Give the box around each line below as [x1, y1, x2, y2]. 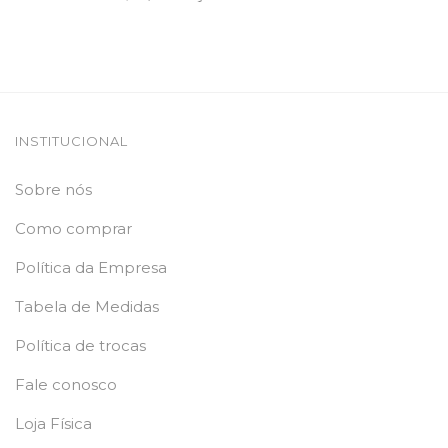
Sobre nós [15, 180, 92, 200]
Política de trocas [15, 336, 146, 356]
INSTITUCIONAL [15, 133, 128, 150]
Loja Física [15, 414, 92, 434]
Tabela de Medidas [15, 297, 159, 317]
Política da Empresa [15, 258, 167, 278]
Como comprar [15, 219, 132, 239]
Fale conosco [15, 375, 117, 395]
